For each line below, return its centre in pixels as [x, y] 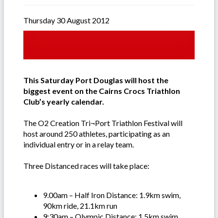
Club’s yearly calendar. [64, 102]
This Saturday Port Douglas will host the [96, 80]
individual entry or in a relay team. [79, 145]
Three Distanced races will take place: [86, 166]
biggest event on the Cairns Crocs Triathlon [102, 91]
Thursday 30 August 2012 [66, 20]
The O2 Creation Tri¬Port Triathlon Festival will [103, 123]
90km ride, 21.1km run [80, 206]
